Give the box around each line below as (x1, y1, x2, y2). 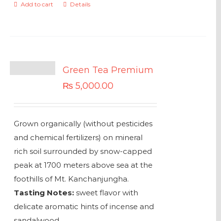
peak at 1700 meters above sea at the (13, 160, 152, 170)
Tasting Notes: (13, 188, 74, 197)
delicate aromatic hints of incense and (13, 202, 154, 211)
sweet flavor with (74, 188, 138, 197)
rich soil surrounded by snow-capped (13, 147, 152, 156)
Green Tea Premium (63, 65, 154, 75)
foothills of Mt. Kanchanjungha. (13, 174, 129, 184)
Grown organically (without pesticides (13, 119, 152, 128)
